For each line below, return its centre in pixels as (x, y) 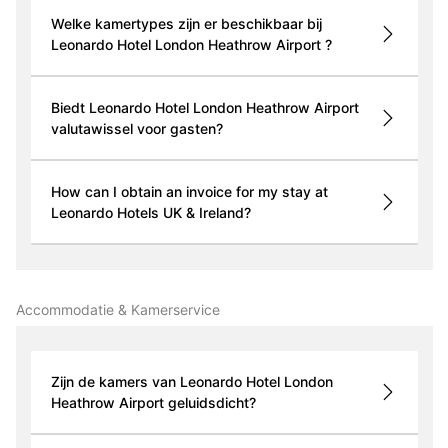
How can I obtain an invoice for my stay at (189, 192)
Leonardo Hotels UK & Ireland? (150, 213)
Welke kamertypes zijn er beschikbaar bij (186, 24)
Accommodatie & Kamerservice (117, 310)
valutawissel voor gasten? (136, 129)
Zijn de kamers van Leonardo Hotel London (191, 382)
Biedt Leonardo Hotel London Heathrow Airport (204, 108)
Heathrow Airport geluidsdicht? (211, 403)
